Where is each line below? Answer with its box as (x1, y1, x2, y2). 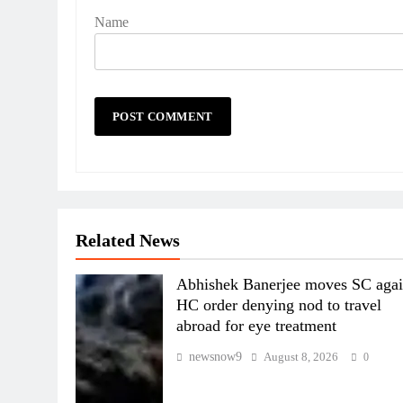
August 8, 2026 (264, 349, 339, 363)
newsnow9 (189, 349, 243, 363)
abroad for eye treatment (176, 316, 337, 335)
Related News (76, 229, 180, 250)
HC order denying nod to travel (176, 295, 382, 314)
